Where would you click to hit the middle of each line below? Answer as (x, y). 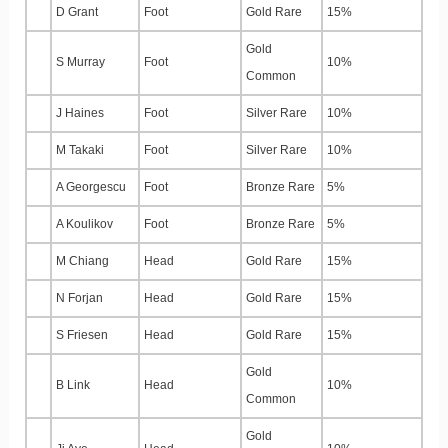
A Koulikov (84, 224)
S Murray (80, 62)
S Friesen (82, 335)
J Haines (80, 113)
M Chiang (82, 261)
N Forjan (79, 298)
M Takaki (80, 150)
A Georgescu (91, 187)
